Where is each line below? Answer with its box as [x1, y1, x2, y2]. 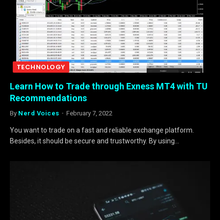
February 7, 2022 [66, 109, 112, 117]
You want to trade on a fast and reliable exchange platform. [10, 126, 194, 134]
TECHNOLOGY [17, 62, 65, 72]
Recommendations [10, 92, 87, 103]
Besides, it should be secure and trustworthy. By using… [10, 137, 179, 145]
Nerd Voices [18, 109, 59, 117]
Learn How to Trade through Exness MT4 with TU [10, 81, 208, 91]
